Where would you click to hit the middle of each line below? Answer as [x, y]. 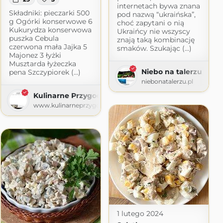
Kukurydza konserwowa [50, 30]
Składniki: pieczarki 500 [49, 13]
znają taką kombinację [156, 40]
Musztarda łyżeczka [42, 63]
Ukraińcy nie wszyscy [153, 31]
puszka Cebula [34, 38]
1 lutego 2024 [140, 213]
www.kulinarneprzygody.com [78, 105]
